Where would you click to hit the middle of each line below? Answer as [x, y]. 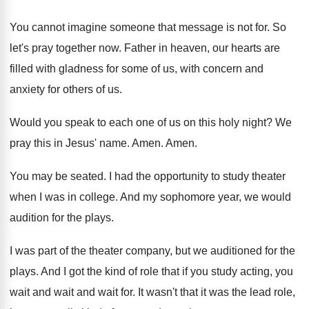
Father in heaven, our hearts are [202, 48]
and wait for [104, 292]
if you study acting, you [238, 271]
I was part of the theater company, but [100, 251]
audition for [37, 218]
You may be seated [57, 176]
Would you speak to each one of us [95, 122]
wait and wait [42, 292]
